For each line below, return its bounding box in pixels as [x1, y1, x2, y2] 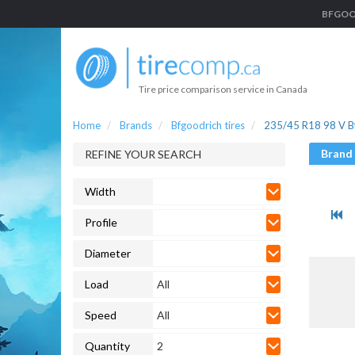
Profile [85, 215, 117, 229]
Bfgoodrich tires [171, 118, 245, 132]
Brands [120, 118, 152, 132]
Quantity [85, 338, 130, 353]
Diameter [85, 246, 131, 260]
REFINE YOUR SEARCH [85, 147, 201, 161]
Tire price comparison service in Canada [139, 82, 307, 95]
